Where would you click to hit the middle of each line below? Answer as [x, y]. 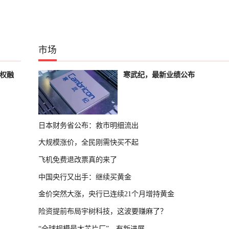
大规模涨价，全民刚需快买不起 [89, 142]
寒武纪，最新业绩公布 [159, 75]
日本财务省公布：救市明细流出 [89, 125]
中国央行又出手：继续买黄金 [85, 177]
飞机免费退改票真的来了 [78, 159]
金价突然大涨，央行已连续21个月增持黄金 [107, 194]
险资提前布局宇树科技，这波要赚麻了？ [103, 211]
